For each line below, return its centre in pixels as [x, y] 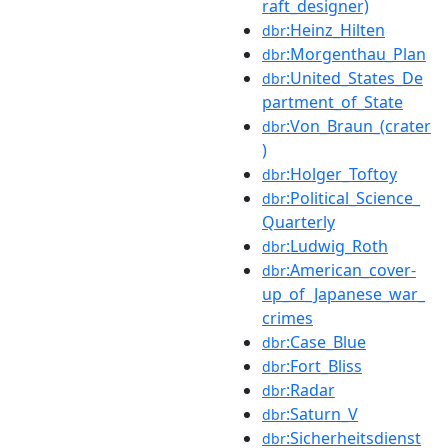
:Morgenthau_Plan [356, 53]
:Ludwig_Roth [337, 245]
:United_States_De [354, 77]
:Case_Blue [326, 341]
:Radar [310, 389]
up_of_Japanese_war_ [343, 293]
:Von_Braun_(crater [358, 125]
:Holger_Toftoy [341, 173]
